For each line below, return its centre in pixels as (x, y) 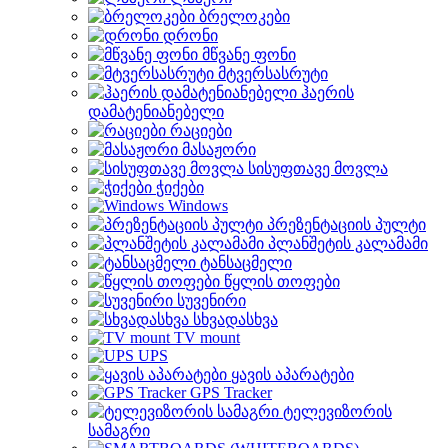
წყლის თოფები (282, 281)
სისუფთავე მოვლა (318, 168)
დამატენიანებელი (156, 111)
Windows (198, 205)
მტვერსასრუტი (273, 73)
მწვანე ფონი (249, 54)
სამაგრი (119, 430)
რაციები (201, 130)
